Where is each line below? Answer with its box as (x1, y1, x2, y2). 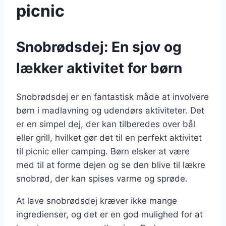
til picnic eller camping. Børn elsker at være (16, 146, 190, 157)
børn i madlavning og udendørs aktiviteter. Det (16, 105, 204, 116)
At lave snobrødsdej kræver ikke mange (16, 196, 177, 206)
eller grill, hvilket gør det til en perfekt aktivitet (16, 133, 202, 143)
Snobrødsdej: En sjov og (16, 38, 182, 56)
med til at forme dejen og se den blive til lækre (16, 160, 205, 171)
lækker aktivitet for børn (16, 60, 182, 77)
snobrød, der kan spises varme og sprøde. (16, 174, 188, 184)
